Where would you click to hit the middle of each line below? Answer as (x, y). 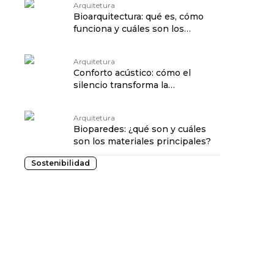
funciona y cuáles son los (129, 29)
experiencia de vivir (117, 97)
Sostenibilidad (61, 163)
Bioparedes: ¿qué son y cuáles (140, 129)
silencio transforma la (121, 85)
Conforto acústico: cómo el (132, 73)
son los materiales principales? (142, 141)
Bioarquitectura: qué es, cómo (139, 17)
